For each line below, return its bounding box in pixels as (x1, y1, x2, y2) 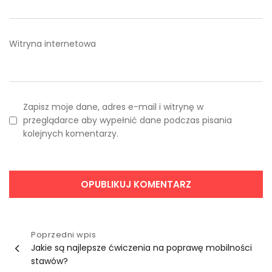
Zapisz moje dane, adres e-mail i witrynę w (23, 101, 203, 114)
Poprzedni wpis (31, 229, 96, 241)
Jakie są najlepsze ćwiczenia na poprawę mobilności (31, 242, 252, 254)
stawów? (31, 255, 68, 268)
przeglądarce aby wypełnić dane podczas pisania (23, 114, 232, 127)
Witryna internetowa (9, 38, 96, 50)
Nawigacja (9, 228, 68, 245)
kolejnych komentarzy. (23, 127, 118, 140)
